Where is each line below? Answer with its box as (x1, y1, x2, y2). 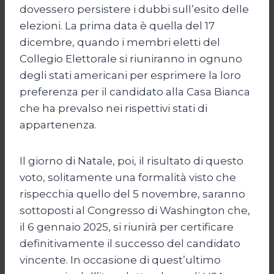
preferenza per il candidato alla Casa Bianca (20, 85, 250, 98)
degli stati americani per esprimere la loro (20, 68, 241, 81)
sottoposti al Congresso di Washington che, (20, 204, 250, 217)
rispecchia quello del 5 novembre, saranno (20, 187, 245, 200)
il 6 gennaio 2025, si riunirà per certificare (20, 220, 234, 233)
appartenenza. (20, 118, 97, 131)
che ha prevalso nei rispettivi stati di (20, 102, 207, 114)
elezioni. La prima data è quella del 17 (20, 19, 215, 32)
